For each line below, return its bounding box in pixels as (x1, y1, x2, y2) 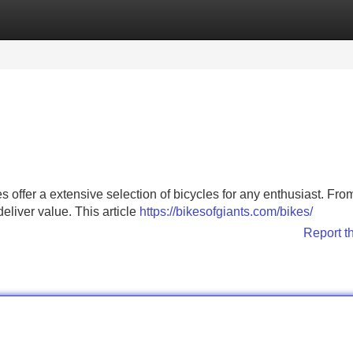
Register (87, 13, 134, 26)
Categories (2, 13, 63, 26)
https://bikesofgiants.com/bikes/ (139, 205, 313, 218)
